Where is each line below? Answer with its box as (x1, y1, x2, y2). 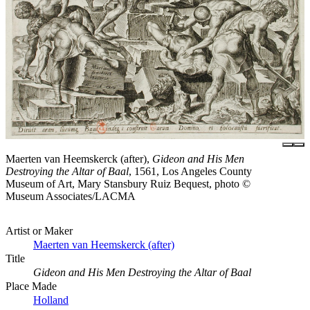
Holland (33, 293, 69, 306)
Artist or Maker (6, 224, 73, 237)
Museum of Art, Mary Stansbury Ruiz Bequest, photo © (6, 177, 250, 190)
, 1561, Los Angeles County (129, 165, 252, 177)
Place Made (6, 280, 57, 292)
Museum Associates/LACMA (6, 190, 136, 202)
